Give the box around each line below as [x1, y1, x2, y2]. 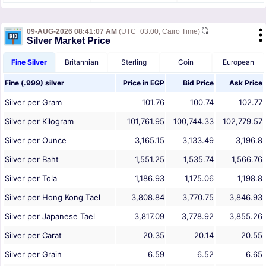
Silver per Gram [5, 97, 62, 107]
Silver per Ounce [5, 135, 66, 145]
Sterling [121, 58, 147, 67]
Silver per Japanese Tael [5, 211, 95, 221]
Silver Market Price [27, 36, 110, 46]
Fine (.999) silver [5, 78, 64, 88]
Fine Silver [11, 58, 47, 67]
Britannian [64, 58, 99, 67]
